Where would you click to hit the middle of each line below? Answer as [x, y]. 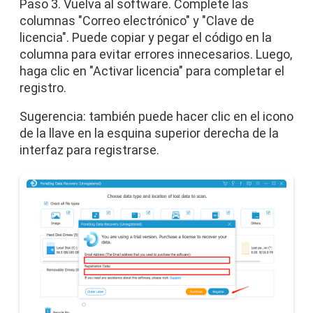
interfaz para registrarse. [89, 150]
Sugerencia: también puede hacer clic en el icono [156, 116]
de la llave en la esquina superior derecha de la [149, 133]
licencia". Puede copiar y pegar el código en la [146, 37]
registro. [43, 88]
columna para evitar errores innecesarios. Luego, [156, 54]
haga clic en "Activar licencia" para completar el [152, 71]
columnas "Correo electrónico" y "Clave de [137, 21]
